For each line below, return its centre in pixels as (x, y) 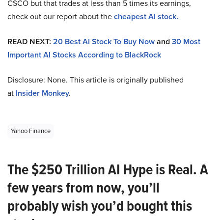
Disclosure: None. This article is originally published (96, 80)
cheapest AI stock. (146, 17)
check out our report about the (61, 17)
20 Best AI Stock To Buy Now (104, 42)
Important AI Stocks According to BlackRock (84, 55)
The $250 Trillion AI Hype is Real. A (108, 170)
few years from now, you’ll (83, 188)
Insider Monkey (42, 93)
